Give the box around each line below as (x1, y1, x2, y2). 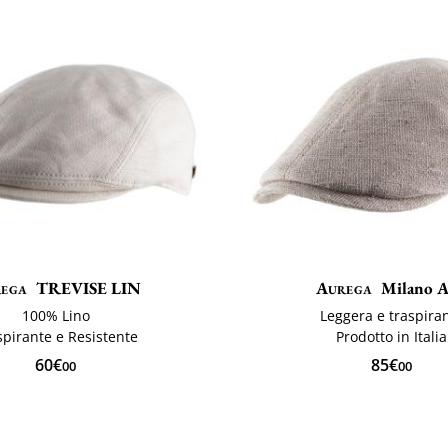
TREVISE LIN (36, 277, 142, 300)
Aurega (315, 277, 373, 300)
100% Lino (21, 306, 90, 326)
